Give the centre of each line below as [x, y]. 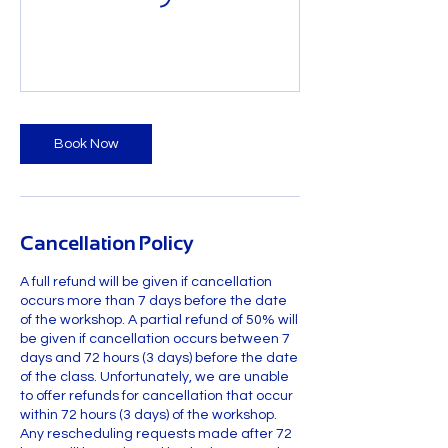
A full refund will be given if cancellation [146, 282]
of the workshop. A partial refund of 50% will [159, 320]
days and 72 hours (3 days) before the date [159, 358]
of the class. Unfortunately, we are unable [154, 377]
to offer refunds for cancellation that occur [156, 396]
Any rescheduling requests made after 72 [156, 434]
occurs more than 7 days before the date [153, 301]
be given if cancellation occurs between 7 [155, 339]
